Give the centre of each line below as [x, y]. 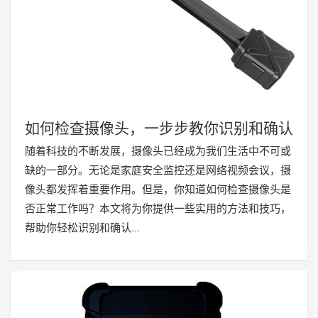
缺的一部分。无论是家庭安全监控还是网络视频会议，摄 [158, 170]
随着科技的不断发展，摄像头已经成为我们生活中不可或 [158, 151]
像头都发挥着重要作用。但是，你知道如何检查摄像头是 [158, 190]
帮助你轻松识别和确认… [82, 228]
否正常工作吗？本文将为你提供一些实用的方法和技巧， [158, 209]
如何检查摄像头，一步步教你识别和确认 [159, 128]
